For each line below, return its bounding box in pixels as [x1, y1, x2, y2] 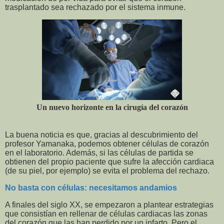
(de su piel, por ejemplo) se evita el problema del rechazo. [5, 166, 209, 175]
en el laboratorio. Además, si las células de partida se [5, 148, 193, 157]
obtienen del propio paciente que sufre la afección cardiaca [5, 157, 214, 166]
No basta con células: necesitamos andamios [5, 183, 177, 192]
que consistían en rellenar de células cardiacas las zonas [5, 209, 207, 218]
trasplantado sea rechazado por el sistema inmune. [5, 2, 185, 11]
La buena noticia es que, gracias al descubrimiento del [5, 130, 198, 139]
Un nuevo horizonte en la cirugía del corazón [36, 103, 188, 112]
